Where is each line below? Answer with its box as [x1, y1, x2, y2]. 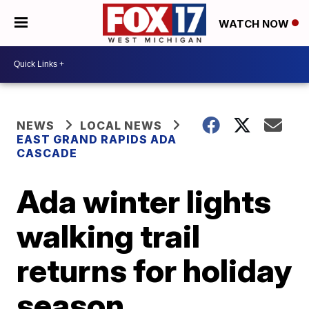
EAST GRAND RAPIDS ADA [17, 132, 177, 146]
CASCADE [17, 146, 78, 160]
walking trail [17, 216, 201, 255]
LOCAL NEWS [80, 118, 163, 132]
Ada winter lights [17, 181, 272, 221]
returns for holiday [17, 250, 292, 290]
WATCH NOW [219, 17, 292, 30]
